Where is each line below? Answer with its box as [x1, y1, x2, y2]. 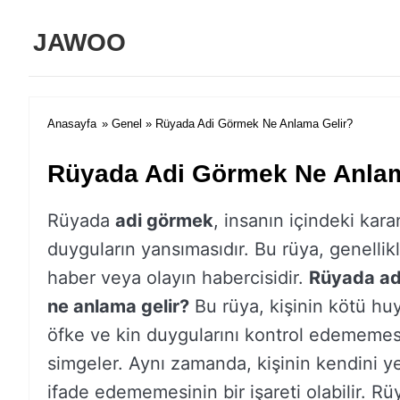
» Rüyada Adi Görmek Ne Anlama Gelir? [142, 117, 353, 130]
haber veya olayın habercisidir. [47, 267, 309, 288]
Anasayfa [47, 117, 96, 130]
